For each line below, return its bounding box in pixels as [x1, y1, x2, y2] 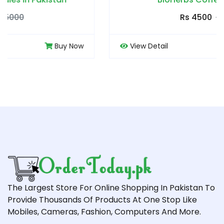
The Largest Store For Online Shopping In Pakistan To [7, 182, 215, 194]
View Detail [40, 40, 78, 51]
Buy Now [188, 40, 217, 51]
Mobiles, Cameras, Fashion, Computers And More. [7, 206, 201, 218]
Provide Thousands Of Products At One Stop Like [7, 194, 197, 206]
